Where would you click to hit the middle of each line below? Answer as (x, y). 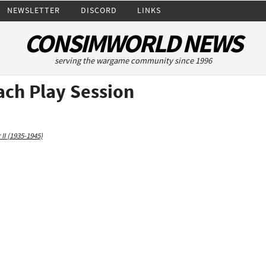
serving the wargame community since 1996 (133, 61)
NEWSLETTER (34, 10)
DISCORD (99, 10)
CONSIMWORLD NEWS (133, 43)
